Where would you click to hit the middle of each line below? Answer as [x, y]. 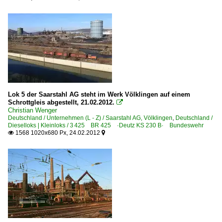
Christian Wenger [32, 110]
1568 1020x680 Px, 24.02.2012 [58, 133]
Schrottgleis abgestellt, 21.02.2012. [61, 102]
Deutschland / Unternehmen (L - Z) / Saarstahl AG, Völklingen [90, 118]
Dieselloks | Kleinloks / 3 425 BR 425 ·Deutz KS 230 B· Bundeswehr [106, 125]
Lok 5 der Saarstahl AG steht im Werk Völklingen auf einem [99, 94]
